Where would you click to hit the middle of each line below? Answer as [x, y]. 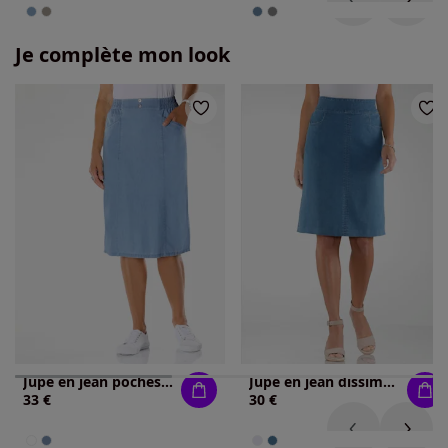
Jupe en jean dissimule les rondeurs [389, 382]
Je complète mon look [122, 55]
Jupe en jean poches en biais [167, 382]
